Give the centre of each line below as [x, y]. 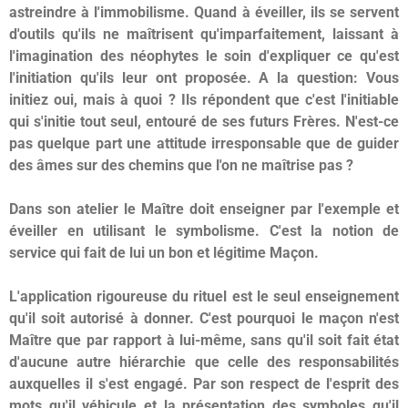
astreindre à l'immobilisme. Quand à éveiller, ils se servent [204, 13]
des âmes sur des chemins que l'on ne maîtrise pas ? [181, 166]
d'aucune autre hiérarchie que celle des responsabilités [204, 362]
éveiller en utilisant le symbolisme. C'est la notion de [204, 231]
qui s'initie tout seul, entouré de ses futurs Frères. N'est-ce [204, 122]
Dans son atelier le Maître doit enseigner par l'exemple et [204, 209]
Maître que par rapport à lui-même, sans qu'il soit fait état [204, 341]
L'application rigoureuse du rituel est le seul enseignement [204, 297]
